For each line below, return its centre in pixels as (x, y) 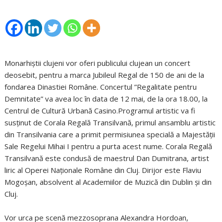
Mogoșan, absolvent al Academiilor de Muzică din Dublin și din (108, 182)
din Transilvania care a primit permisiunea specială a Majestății (110, 135)
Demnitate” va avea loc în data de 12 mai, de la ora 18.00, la (106, 99)
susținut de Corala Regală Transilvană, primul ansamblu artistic (110, 123)
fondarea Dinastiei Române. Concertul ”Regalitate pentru (101, 87)
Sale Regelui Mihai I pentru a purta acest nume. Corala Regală (109, 146)
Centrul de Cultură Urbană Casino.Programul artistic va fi (100, 111)
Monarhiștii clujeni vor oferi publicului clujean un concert (98, 63)
